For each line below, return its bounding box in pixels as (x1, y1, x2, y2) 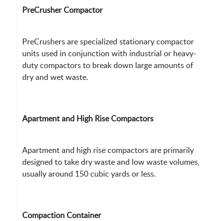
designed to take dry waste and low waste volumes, (22, 156, 200, 168)
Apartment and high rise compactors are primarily (22, 145, 194, 156)
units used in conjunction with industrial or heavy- (22, 48, 197, 59)
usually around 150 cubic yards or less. (22, 168, 156, 180)
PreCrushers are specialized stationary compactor (22, 36, 194, 47)
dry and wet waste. (22, 72, 89, 83)
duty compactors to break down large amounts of (22, 60, 194, 71)
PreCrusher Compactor (22, 4, 103, 16)
